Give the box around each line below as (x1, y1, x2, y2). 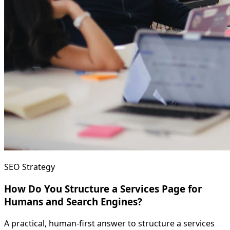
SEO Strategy (4, 161, 55, 173)
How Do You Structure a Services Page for (4, 182, 202, 196)
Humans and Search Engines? (4, 195, 142, 208)
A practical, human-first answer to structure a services (4, 217, 215, 229)
